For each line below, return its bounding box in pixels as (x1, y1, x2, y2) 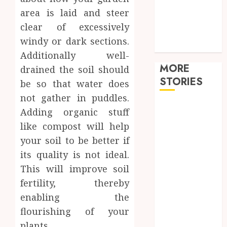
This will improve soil (20, 162, 130, 175)
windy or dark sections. (20, 34, 130, 47)
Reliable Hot (160, 203, 208, 214)
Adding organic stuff (20, 105, 130, 118)
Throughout (160, 139, 207, 150)
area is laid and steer (20, 6, 130, 19)
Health (160, 177, 186, 188)
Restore (160, 190, 190, 201)
